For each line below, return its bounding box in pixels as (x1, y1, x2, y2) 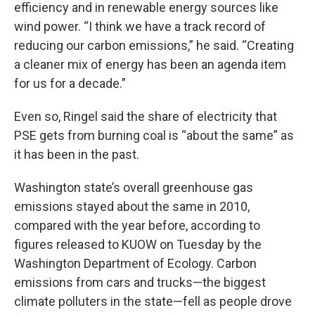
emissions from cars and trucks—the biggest (14, 275, 266, 290)
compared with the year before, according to (14, 218, 260, 233)
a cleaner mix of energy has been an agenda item (14, 57, 286, 72)
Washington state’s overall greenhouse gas (14, 180, 253, 195)
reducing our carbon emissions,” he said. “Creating (14, 38, 294, 53)
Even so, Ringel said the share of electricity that (14, 109, 277, 124)
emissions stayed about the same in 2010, (14, 199, 250, 214)
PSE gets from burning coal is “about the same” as (14, 128, 294, 143)
